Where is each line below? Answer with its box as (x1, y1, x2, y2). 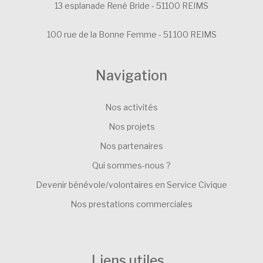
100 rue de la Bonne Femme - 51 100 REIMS (46, 29, 217, 40)
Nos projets (108, 122, 155, 132)
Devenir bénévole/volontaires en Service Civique (36, 180, 227, 190)
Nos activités (105, 102, 158, 113)
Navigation (96, 68, 167, 85)
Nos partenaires (100, 141, 163, 151)
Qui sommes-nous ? (92, 160, 171, 171)
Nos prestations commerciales (70, 199, 193, 210)
